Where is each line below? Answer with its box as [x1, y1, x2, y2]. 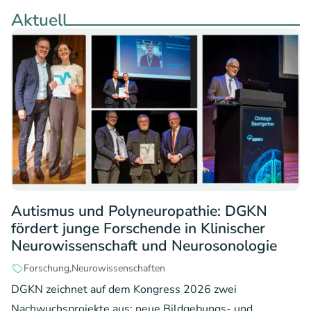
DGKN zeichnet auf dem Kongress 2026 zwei [11, 282, 237, 298]
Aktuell [11, 8, 67, 33]
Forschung [23, 261, 69, 275]
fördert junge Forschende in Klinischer [11, 219, 265, 239]
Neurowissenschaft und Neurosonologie [11, 236, 277, 256]
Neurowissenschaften [71, 261, 165, 275]
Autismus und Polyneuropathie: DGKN [11, 201, 267, 221]
